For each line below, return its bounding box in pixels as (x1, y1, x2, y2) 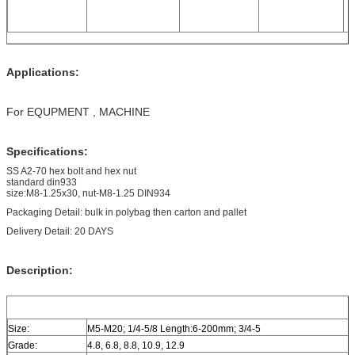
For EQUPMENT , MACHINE (6, 105, 150, 118)
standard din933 (6, 176, 77, 188)
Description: (6, 263, 73, 277)
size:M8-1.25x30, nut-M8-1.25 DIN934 (6, 187, 170, 199)
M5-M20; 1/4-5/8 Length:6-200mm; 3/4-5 (87, 323, 261, 334)
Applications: (6, 65, 79, 78)
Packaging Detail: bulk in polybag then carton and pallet (6, 206, 246, 218)
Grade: (8, 339, 37, 351)
